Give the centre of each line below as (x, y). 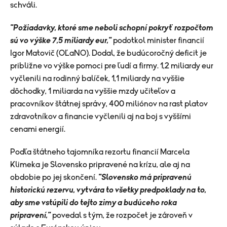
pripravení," (30, 215)
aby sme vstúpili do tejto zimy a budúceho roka (93, 203)
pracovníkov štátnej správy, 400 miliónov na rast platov (109, 104)
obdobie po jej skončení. (54, 177)
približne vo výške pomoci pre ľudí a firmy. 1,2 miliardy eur (112, 66)
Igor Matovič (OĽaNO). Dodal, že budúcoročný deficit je (108, 53)
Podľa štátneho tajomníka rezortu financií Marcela (100, 152)
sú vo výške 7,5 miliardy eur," (61, 41)
